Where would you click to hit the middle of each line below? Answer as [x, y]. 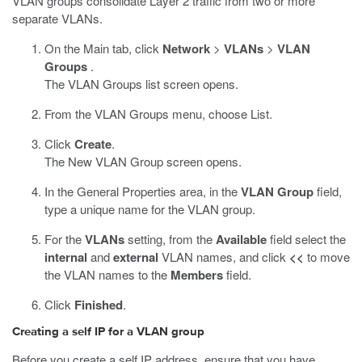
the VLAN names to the [107, 274]
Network [186, 48]
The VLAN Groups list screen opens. [141, 84]
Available [241, 239]
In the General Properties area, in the [143, 191]
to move [327, 257]
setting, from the [170, 239]
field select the [306, 239]
